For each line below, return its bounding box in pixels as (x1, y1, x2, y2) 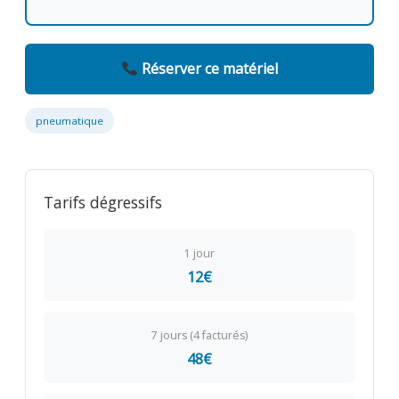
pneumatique (35, 114, 103, 128)
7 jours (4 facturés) (151, 328, 248, 344)
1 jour (184, 246, 215, 262)
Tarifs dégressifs (43, 191, 162, 214)
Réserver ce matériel (137, 59, 278, 79)
